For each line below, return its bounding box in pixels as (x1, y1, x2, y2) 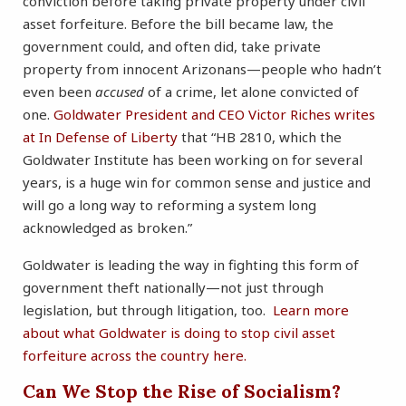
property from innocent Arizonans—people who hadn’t (23, 60, 382, 79)
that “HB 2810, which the (178, 128, 342, 147)
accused (95, 82, 144, 101)
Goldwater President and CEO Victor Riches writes (53, 105, 375, 124)
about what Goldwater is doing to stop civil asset (23, 324, 335, 343)
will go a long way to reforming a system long (23, 196, 316, 215)
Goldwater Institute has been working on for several (23, 150, 362, 169)
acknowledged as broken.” (23, 218, 192, 237)
